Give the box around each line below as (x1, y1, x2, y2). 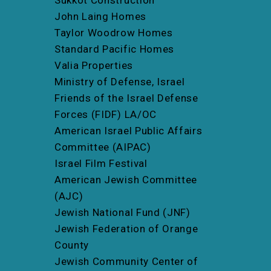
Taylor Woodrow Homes (54, 26, 173, 39)
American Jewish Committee (54, 173, 197, 186)
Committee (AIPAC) (54, 140, 151, 153)
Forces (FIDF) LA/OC (54, 108, 157, 120)
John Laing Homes (54, 10, 146, 22)
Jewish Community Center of (54, 255, 198, 267)
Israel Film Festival (54, 157, 148, 169)
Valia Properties (54, 59, 133, 71)
